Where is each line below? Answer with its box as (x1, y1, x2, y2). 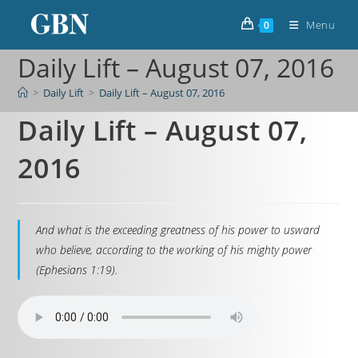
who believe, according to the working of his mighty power (36, 242, 312, 257)
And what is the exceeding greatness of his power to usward (36, 222, 320, 237)
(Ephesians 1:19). (36, 262, 118, 277)
